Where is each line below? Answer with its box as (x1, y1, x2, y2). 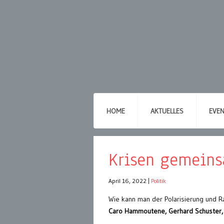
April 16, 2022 (108, 177, 146, 185)
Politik (151, 177, 166, 185)
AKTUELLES (150, 106, 183, 116)
